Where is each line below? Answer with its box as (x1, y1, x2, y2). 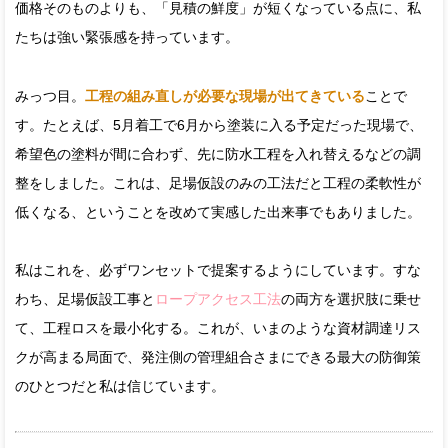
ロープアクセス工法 (155, 291, 281, 308)
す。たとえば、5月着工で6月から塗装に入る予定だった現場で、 (15, 116, 423, 133)
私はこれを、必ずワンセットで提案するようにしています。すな (15, 262, 421, 279)
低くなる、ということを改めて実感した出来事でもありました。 (15, 203, 421, 220)
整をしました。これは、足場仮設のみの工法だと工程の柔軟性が (15, 174, 421, 191)
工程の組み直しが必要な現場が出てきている (85, 87, 365, 104)
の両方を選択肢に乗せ (281, 291, 421, 308)
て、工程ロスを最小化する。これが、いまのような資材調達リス (15, 320, 421, 337)
